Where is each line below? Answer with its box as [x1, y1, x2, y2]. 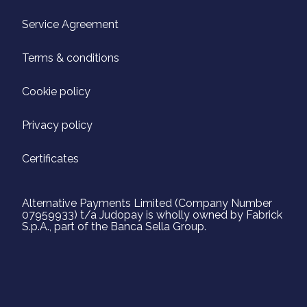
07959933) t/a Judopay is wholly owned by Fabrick [22, 208, 282, 221]
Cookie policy [22, 84, 90, 98]
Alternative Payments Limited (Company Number [22, 196, 272, 210]
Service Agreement [22, 17, 119, 31]
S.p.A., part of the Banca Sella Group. [22, 219, 206, 233]
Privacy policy [22, 118, 93, 132]
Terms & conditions [22, 51, 119, 64]
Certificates [22, 151, 79, 165]
